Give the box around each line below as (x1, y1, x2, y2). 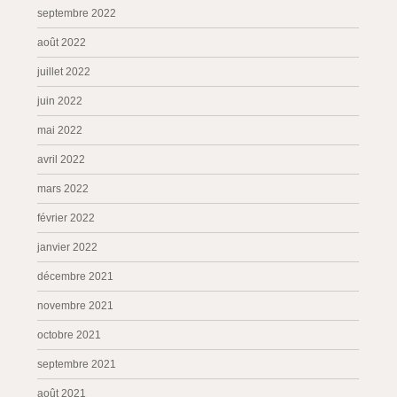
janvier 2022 (37, 241, 98, 253)
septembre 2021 (37, 358, 117, 370)
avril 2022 (37, 153, 86, 166)
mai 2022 (37, 124, 83, 136)
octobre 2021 (37, 329, 102, 341)
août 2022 (37, 36, 87, 49)
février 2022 (37, 212, 96, 224)
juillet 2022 (37, 66, 91, 78)
